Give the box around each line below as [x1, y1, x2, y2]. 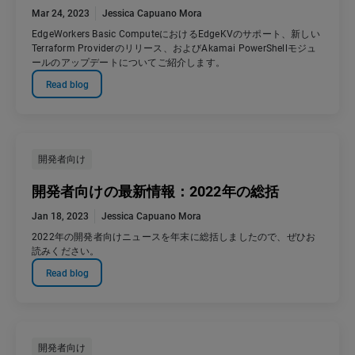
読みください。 [32, 246, 100, 258]
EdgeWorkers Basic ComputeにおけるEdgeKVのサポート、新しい [32, 29, 320, 40]
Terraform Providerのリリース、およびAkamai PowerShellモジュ [32, 43, 317, 55]
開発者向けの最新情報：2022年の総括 [32, 183, 279, 200]
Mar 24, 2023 [32, 8, 90, 20]
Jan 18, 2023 [32, 211, 89, 223]
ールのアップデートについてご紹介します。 [32, 57, 225, 69]
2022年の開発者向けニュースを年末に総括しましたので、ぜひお [32, 231, 316, 243]
